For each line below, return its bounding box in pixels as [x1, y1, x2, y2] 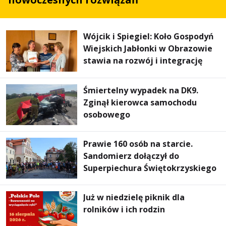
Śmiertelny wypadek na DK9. [83, 84, 199, 96]
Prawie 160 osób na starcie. [83, 138, 193, 149]
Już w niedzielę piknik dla [83, 191, 185, 203]
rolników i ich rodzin [83, 203, 165, 215]
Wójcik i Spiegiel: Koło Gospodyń [83, 31, 214, 42]
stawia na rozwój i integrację [83, 55, 203, 67]
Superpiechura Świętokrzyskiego [83, 162, 217, 174]
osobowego [83, 108, 131, 120]
